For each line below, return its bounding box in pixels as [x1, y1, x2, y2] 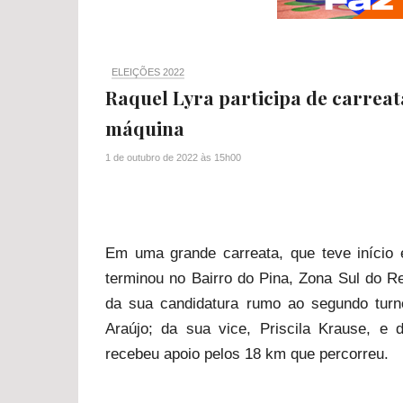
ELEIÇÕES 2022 [112, 67, 184, 77]
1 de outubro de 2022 [105, 152, 198, 163]
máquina [105, 115, 184, 140]
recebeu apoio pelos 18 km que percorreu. [105, 345, 389, 363]
